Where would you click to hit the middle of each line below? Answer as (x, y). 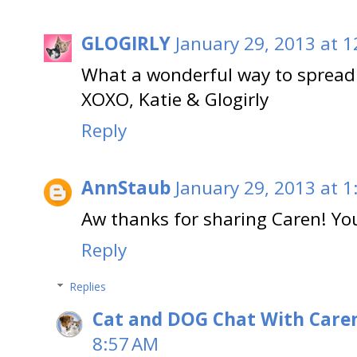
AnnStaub (126, 188)
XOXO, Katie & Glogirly (175, 99)
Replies (88, 287)
